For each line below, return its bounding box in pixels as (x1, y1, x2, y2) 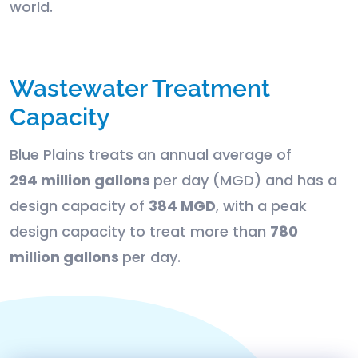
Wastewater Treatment (10, 74, 270, 103)
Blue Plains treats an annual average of (10, 145, 292, 165)
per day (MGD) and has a (153, 170, 337, 191)
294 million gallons (10, 170, 153, 191)
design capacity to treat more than (10, 221, 270, 242)
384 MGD (149, 196, 216, 217)
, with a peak (216, 196, 307, 217)
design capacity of (10, 196, 149, 217)
